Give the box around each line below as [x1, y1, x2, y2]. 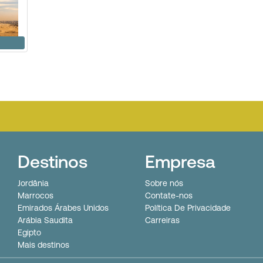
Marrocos [18, 191, 53, 201]
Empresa [144, 151, 215, 172]
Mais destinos [18, 240, 69, 250]
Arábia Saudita [18, 215, 73, 225]
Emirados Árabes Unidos [18, 203, 109, 213]
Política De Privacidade [144, 203, 231, 213]
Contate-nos [144, 191, 193, 201]
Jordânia [18, 178, 49, 188]
